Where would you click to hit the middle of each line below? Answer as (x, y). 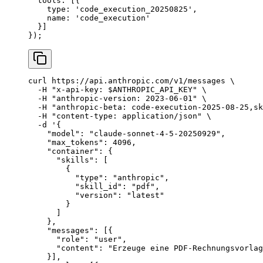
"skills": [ (68, 160)
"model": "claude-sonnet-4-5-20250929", (127, 134)
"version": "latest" (96, 195)
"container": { (70, 151)
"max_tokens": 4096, (82, 142)
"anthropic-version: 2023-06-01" (122, 98)
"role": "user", (77, 239)
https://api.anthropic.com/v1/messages (136, 81)
